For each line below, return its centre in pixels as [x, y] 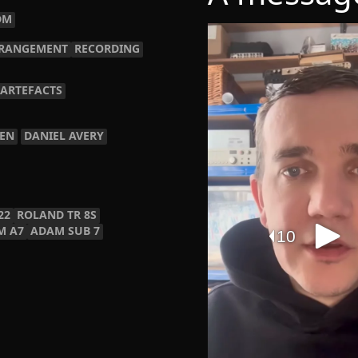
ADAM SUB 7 [65, 231]
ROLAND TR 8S [57, 215]
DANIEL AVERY [64, 135]
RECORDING [107, 48]
